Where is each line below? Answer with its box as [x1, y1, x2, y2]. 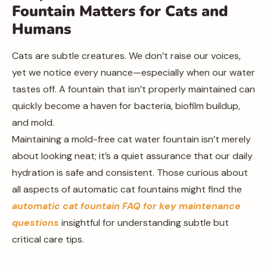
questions [12, 216, 59, 229]
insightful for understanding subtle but [59, 216, 229, 229]
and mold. [12, 116, 54, 129]
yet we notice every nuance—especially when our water [12, 66, 255, 79]
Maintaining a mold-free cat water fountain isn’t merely [12, 133, 251, 145]
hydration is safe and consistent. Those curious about [12, 166, 248, 179]
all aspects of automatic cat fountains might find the [12, 183, 242, 195]
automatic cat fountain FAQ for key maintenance [12, 200, 241, 212]
